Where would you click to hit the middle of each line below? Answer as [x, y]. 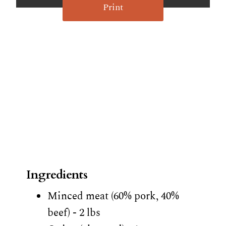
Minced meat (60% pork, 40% [113, 196]
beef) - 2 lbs [74, 213]
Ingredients [57, 175]
